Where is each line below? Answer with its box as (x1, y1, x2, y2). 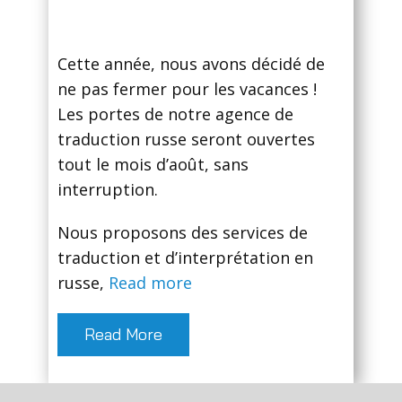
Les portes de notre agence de (57, 103, 293, 126)
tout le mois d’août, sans (57, 153, 249, 176)
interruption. (57, 179, 158, 201)
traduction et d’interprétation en (57, 247, 313, 269)
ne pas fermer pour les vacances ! (57, 78, 317, 100)
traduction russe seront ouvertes (57, 128, 315, 151)
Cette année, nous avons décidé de (57, 53, 325, 75)
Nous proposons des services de (57, 222, 308, 244)
